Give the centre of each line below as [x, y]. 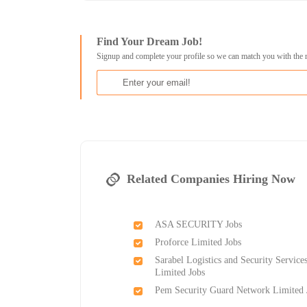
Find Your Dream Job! [150, 42]
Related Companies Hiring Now [211, 179]
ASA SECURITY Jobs [199, 225]
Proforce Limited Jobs [198, 243]
